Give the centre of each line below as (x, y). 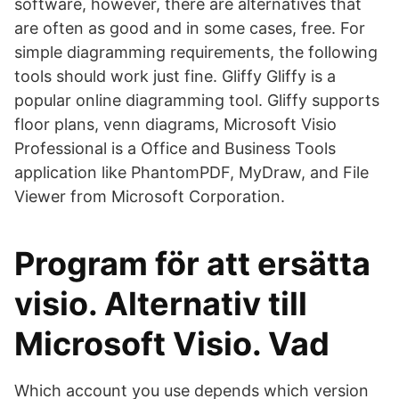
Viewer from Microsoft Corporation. (150, 196)
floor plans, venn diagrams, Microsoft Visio (175, 124)
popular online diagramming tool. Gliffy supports (197, 100)
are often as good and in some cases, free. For (190, 28)
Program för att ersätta (192, 264)
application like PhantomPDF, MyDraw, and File (191, 172)
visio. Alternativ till (161, 304)
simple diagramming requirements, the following (196, 52)
